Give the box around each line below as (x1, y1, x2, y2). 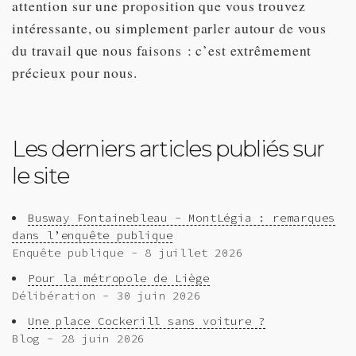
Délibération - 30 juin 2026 (12, 288, 201, 303)
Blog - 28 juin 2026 (12, 331, 145, 346)
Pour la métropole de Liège (28, 270, 210, 285)
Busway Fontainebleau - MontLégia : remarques (28, 210, 336, 225)
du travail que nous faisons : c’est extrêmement (12, 40, 312, 60)
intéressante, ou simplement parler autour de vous (12, 17, 327, 37)
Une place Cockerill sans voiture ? (28, 313, 266, 328)
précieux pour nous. (12, 62, 137, 82)
